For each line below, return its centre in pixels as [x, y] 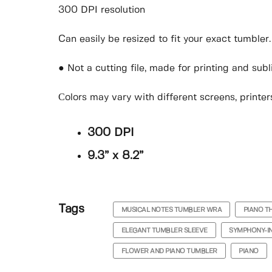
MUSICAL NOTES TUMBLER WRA [172, 210]
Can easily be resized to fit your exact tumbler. [165, 39]
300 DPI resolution [102, 10]
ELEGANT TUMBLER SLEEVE [164, 230]
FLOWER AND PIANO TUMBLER [169, 251]
